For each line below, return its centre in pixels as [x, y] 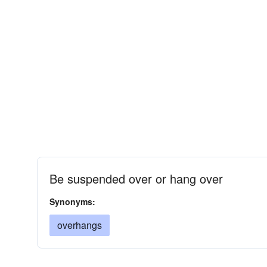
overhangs [80, 225]
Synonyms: [72, 201]
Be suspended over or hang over [136, 178]
